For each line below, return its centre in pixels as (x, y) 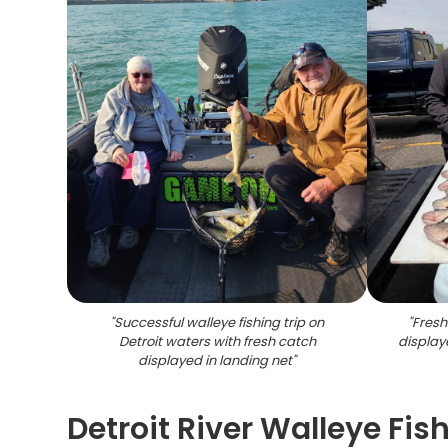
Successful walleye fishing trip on (219, 322)
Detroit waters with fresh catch (217, 341)
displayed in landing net (215, 360)
